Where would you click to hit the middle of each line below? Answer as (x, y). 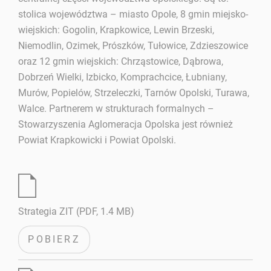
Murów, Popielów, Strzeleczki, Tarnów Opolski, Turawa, (134, 93)
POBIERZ (54, 240)
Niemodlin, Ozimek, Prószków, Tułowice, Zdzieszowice (133, 45)
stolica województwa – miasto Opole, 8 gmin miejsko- (133, 14)
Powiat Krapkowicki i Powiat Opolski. (97, 140)
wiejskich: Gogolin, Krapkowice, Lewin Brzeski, (116, 30)
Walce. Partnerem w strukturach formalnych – (116, 108)
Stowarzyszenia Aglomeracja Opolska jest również (126, 124)
